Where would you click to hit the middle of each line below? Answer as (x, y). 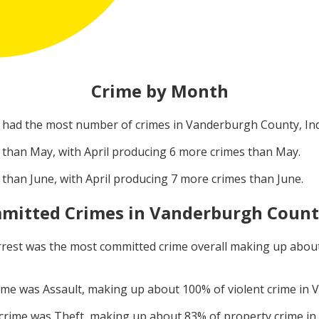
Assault (62, 289)
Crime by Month (159, 91)
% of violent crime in (257, 289)
